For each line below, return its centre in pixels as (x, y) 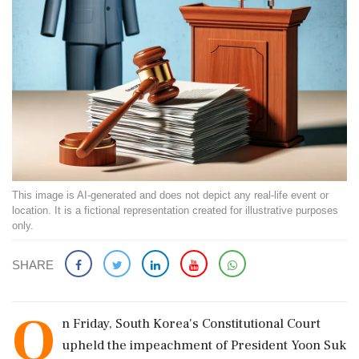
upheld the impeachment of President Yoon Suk (204, 345)
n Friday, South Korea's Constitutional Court (191, 324)
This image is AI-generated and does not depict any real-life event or (170, 195)
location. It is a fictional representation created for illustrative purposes (175, 210)
